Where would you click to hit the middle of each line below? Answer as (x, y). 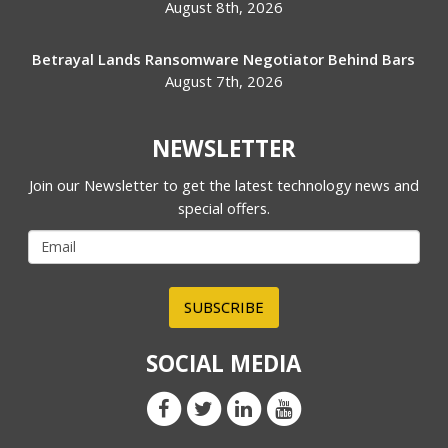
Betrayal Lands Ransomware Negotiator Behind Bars (224, 58)
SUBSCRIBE (223, 306)
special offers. (223, 207)
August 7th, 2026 (223, 80)
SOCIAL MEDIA (224, 363)
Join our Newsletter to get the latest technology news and (223, 184)
